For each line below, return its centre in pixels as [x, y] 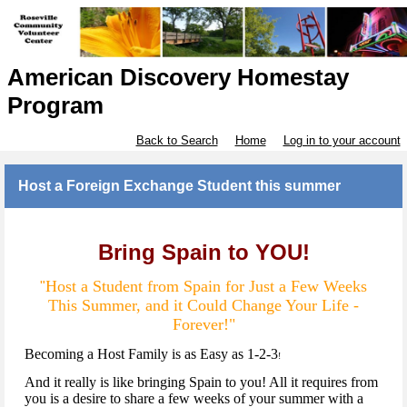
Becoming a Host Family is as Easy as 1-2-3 [151, 354]
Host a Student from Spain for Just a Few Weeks [206, 287]
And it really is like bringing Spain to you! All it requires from [201, 382]
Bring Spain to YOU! [203, 253]
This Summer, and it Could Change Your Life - [203, 306]
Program [55, 106]
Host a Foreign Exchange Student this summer [179, 186]
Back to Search [177, 141]
